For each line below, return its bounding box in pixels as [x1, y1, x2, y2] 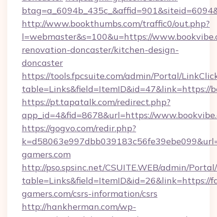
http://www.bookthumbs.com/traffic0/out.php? [22, 18, 210, 29]
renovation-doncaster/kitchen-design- [22, 44, 179, 55]
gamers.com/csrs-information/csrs [22, 188, 157, 199]
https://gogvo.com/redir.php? [22, 123, 136, 134]
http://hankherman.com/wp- [22, 201, 136, 212]
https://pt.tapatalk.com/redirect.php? [22, 96, 170, 108]
